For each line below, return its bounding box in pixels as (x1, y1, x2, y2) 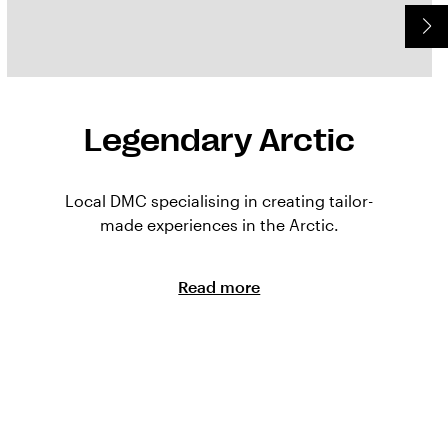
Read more (178, 277, 261, 297)
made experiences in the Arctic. (99, 215, 339, 235)
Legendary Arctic (83, 122, 355, 160)
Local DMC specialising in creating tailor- (65, 191, 374, 211)
